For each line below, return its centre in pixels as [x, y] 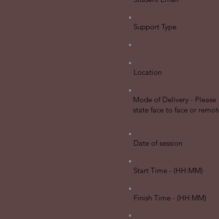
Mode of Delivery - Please [175, 99]
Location [148, 72]
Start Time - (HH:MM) [168, 170]
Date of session [158, 143]
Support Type [155, 27]
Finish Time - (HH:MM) [170, 198]
